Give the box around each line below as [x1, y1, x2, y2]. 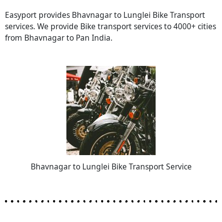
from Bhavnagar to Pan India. [5, 32, 112, 44]
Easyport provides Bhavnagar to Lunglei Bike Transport [5, 9, 205, 21]
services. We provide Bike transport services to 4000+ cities [5, 21, 216, 32]
